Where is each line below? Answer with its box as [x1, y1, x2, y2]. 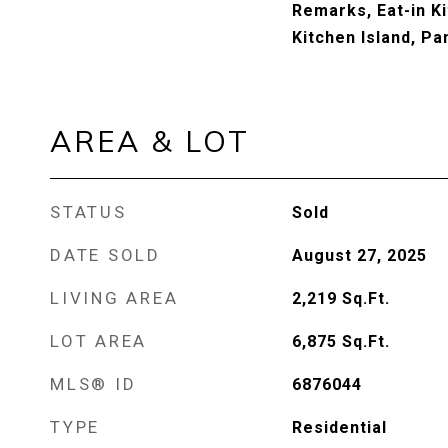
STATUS [50, 202, 127, 222]
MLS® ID [50, 374, 137, 394]
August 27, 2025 [291, 246, 427, 265]
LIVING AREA [50, 288, 179, 308]
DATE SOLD [50, 245, 161, 265]
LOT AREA [50, 331, 147, 351]
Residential [291, 418, 387, 437]
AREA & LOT [50, 123, 250, 159]
